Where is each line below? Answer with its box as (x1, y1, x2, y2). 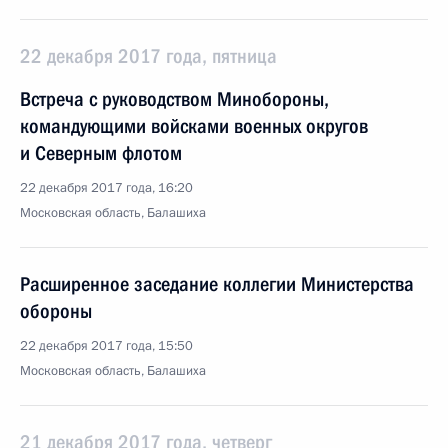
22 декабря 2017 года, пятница (20, 44, 277, 68)
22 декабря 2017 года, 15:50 (20, 337, 193, 355)
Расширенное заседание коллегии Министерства (20, 272, 414, 296)
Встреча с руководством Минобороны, (20, 87, 329, 111)
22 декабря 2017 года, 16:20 (20, 179, 193, 197)
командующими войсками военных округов (20, 114, 368, 138)
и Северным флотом (20, 141, 182, 165)
